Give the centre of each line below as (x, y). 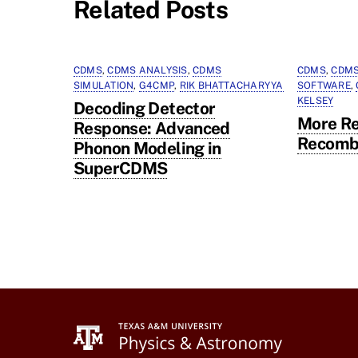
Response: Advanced (152, 129)
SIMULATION (104, 86)
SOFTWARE (324, 86)
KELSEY (316, 101)
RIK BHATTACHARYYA (231, 86)
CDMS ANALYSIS (147, 71)
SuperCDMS (121, 169)
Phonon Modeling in (147, 149)
